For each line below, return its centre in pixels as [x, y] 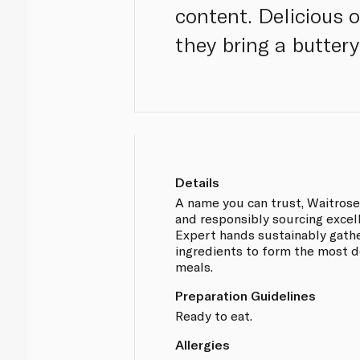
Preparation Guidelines [246, 295]
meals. [194, 266]
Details [198, 182]
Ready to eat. [214, 315]
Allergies [203, 344]
